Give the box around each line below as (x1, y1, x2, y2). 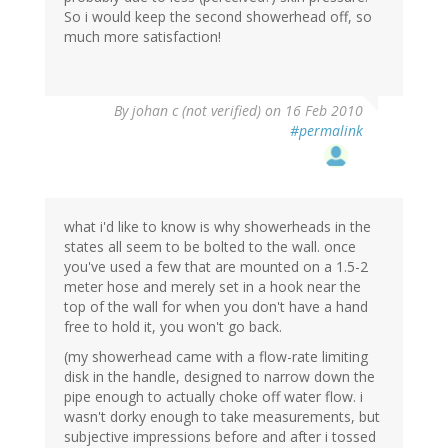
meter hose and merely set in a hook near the (64, 276, 361, 296)
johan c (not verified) (132, 100, 261, 120)
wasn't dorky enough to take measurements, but (64, 406, 380, 426)
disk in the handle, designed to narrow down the (64, 366, 375, 386)
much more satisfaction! (64, 26, 221, 46)
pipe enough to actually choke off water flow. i (64, 386, 363, 406)
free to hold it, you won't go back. (64, 316, 282, 336)
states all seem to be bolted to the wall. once (64, 236, 356, 256)
